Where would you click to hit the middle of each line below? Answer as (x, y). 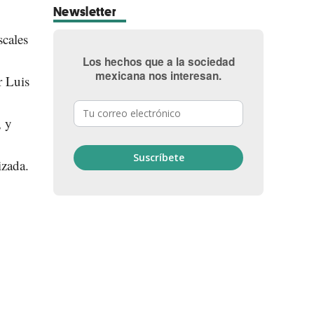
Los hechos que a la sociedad (158, 62)
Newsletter (84, 11)
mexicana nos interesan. (158, 76)
